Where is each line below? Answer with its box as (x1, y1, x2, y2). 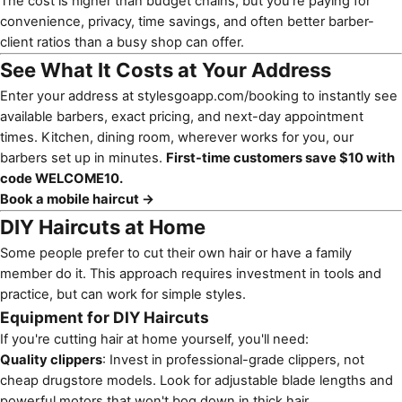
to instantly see (299, 87, 398, 104)
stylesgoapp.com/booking (137, 87, 299, 104)
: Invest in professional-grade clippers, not (102, 351, 364, 368)
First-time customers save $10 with (166, 149, 395, 166)
